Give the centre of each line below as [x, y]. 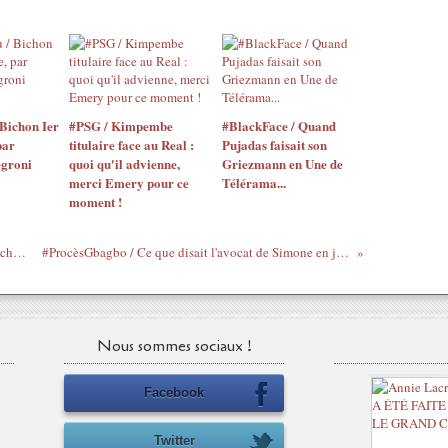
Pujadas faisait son [274, 144]
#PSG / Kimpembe [121, 125]
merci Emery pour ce [129, 182]
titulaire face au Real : [131, 144]
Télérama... [253, 182]
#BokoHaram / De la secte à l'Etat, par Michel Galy [19, 252]
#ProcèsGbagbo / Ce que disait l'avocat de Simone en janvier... [342, 252]
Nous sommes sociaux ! [174, 346]
